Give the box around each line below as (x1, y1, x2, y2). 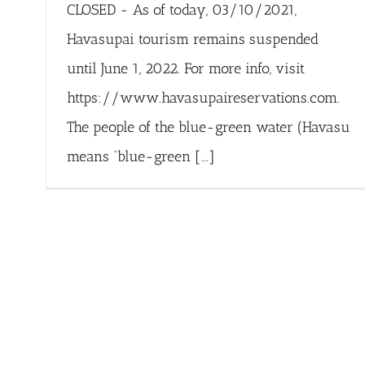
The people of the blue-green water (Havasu (66, 118, 350, 137)
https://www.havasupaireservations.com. (66, 89, 344, 108)
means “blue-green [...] (66, 147, 215, 166)
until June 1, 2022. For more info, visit (66, 59, 305, 78)
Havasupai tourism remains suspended (66, 30, 319, 49)
